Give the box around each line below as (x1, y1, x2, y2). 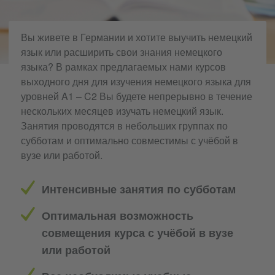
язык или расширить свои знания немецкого (21, 45, 222, 59)
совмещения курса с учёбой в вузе (42, 225, 233, 241)
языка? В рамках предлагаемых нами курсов (21, 60, 226, 74)
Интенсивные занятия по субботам (42, 181, 236, 197)
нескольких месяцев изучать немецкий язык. (21, 104, 223, 118)
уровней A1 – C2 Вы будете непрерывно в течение (21, 89, 252, 103)
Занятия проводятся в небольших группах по (21, 118, 228, 133)
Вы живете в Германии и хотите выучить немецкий (21, 30, 252, 44)
